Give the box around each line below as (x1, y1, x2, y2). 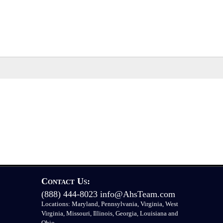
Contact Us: (41, 176, 90, 187)
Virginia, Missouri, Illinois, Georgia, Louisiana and (41, 210, 178, 218)
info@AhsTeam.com (100, 189, 175, 200)
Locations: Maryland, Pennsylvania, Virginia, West (41, 200, 178, 208)
